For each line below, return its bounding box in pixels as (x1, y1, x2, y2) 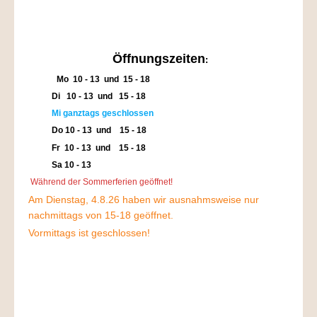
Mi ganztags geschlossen (52, 108, 154, 119)
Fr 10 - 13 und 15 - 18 (28, 142, 146, 153)
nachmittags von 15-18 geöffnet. (28, 209, 173, 221)
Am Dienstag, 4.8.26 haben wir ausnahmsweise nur (28, 193, 259, 205)
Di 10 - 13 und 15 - (28, 90, 134, 101)
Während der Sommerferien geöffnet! (28, 176, 173, 188)
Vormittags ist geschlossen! (28, 226, 150, 238)
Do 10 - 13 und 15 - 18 (28, 125, 146, 136)
